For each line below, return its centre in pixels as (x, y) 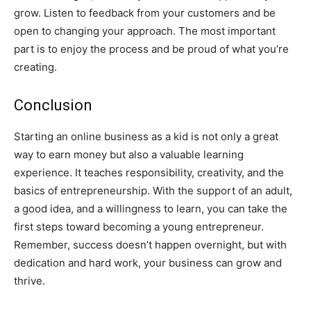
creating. (35, 67)
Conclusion (53, 105)
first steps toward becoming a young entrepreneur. (139, 226)
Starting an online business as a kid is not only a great (146, 136)
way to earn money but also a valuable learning (129, 154)
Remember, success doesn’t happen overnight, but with (150, 244)
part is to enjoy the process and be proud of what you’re (151, 49)
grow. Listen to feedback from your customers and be (145, 12)
